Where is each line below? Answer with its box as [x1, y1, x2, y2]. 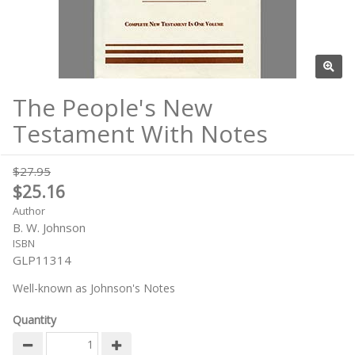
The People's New [13, 91, 212, 124]
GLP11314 [13, 252, 71, 268]
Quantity [13, 312, 56, 327]
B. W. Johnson [13, 219, 86, 235]
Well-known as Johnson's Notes [13, 281, 175, 296]
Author [13, 204, 45, 218]
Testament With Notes [13, 117, 268, 150]
